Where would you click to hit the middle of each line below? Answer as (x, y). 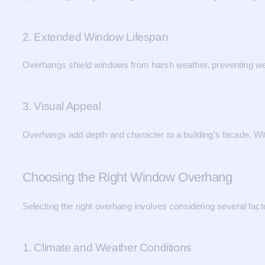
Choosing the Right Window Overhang (127, 177)
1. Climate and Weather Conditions (107, 248)
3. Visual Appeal (62, 106)
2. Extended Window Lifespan (95, 37)
